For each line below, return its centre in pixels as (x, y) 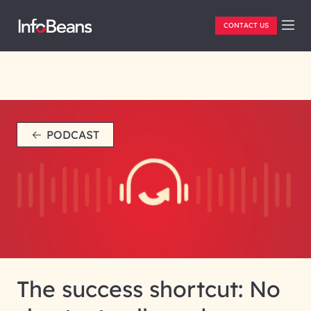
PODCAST (73, 135)
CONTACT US (246, 25)
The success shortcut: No (149, 289)
